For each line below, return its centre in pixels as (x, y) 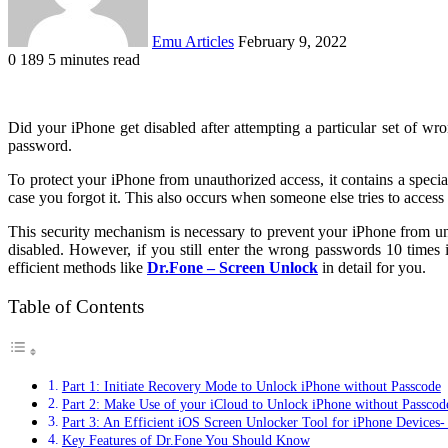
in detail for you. (372, 267)
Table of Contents (76, 306)
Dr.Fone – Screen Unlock (232, 267)
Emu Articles (193, 41)
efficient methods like (77, 267)
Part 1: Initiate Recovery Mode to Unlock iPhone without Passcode (251, 386)
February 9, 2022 (292, 41)
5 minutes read (94, 59)
